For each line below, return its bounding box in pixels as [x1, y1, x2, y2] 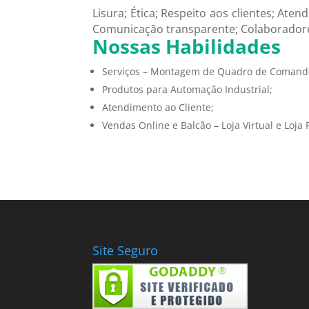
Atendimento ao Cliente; [102, 100, 215, 114]
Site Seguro [92, 242, 159, 259]
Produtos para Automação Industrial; [102, 82, 273, 96]
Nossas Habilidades [92, 32, 281, 59]
